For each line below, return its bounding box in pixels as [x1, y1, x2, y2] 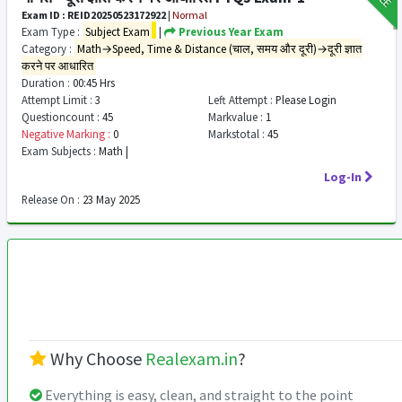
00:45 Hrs [70, 75, 115, 90]
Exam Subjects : [22, 144, 96, 158]
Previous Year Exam [176, 24, 284, 39]
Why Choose [47, 347, 145, 370]
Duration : [22, 75, 70, 90]
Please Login [272, 92, 336, 107]
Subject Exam [84, 24, 150, 39]
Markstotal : [207, 127, 265, 141]
